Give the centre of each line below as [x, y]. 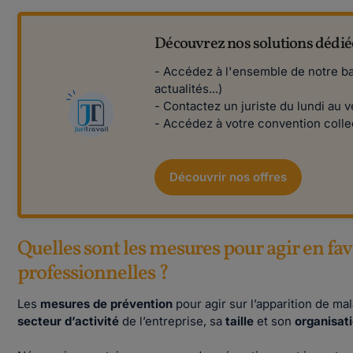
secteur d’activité [70, 321]
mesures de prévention [107, 304]
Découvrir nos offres [229, 177]
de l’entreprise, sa [174, 321]
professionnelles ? [93, 273]
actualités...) [189, 89]
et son [275, 321]
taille [240, 321]
